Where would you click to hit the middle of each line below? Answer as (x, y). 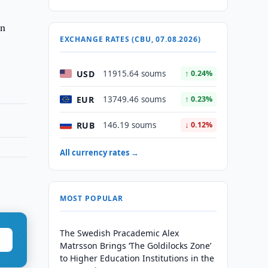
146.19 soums (129, 125)
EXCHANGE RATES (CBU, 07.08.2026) (130, 39)
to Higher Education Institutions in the (137, 258)
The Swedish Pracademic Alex (119, 233)
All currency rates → (99, 153)
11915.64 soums (134, 74)
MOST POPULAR (91, 198)
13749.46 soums (134, 99)
